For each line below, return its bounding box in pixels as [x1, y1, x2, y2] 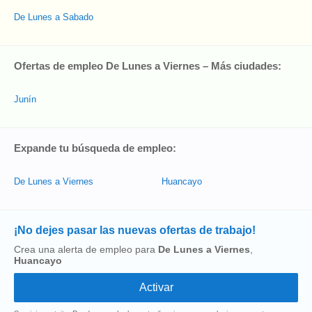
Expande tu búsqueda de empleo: [14, 142, 176, 154]
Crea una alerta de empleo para [14, 244, 158, 255]
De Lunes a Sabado [14, 12, 93, 22]
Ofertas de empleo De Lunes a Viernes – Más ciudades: [14, 60, 281, 72]
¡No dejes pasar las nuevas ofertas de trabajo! [14, 224, 256, 236]
